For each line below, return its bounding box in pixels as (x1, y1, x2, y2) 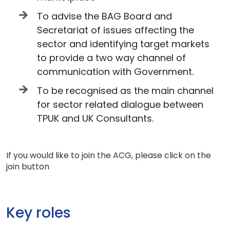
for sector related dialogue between (37, 98, 203, 111)
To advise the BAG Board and (37, 10, 172, 23)
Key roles (6, 203, 71, 223)
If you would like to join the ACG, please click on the (6, 149, 211, 161)
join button (6, 161, 49, 172)
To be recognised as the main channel (37, 84, 214, 97)
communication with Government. (37, 65, 194, 78)
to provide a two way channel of (37, 51, 186, 64)
